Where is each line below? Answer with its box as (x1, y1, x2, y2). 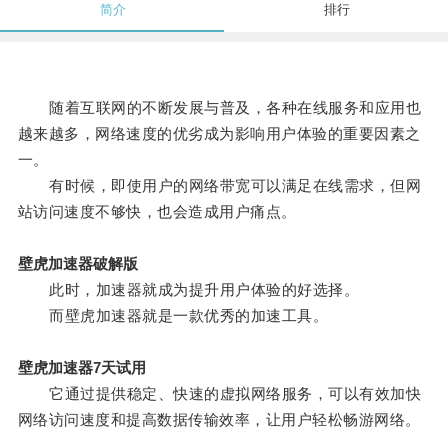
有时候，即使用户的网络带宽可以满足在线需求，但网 (17, 177, 422, 195)
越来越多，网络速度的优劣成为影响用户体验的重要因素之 (17, 125, 421, 143)
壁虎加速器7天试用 (17, 359, 146, 377)
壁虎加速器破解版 (17, 255, 138, 273)
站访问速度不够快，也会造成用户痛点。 (17, 203, 297, 221)
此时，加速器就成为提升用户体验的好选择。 (17, 281, 360, 299)
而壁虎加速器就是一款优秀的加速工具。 (17, 307, 329, 325)
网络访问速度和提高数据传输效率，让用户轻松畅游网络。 (17, 411, 421, 429)
